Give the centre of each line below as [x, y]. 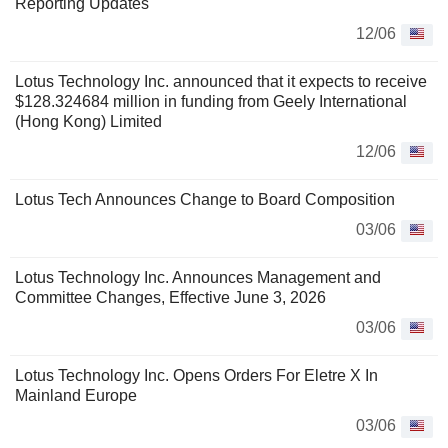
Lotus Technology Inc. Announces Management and [198, 278]
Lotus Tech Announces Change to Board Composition [205, 200]
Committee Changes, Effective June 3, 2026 [170, 298]
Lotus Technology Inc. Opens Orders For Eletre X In [196, 376]
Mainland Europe [76, 396]
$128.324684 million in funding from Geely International [211, 102]
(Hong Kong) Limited [88, 122]
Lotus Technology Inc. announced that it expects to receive [221, 82]
